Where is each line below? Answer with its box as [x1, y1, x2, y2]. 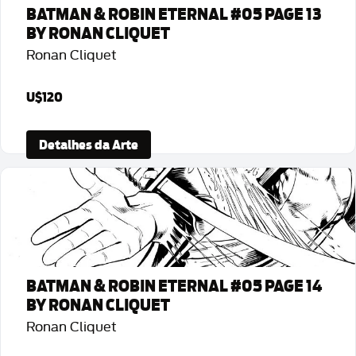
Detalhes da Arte [39, 137, 138, 153]
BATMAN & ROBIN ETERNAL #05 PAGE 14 [26, 276, 322, 296]
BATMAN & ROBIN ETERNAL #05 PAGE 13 [26, 4, 322, 25]
